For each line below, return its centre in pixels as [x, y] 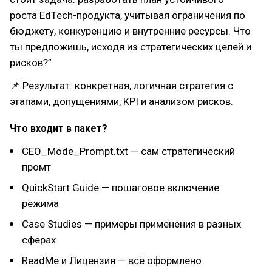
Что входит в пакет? [59, 128]
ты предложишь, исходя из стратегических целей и [131, 47]
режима [40, 203]
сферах [39, 240]
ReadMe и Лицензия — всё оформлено [112, 260]
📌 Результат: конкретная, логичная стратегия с [121, 86]
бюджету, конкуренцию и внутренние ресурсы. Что [130, 31]
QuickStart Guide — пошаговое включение [121, 188]
